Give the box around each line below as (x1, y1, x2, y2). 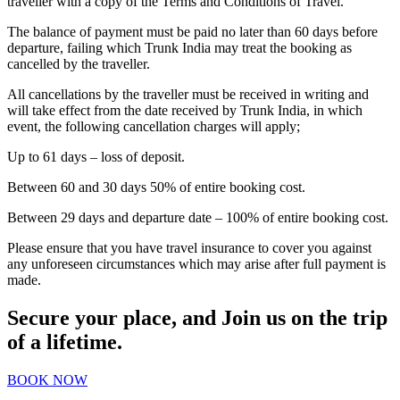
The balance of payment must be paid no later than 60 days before (7, 23, 378, 39)
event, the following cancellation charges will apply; (7, 118, 300, 134)
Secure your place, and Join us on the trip (7, 305, 387, 329)
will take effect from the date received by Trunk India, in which (7, 102, 362, 118)
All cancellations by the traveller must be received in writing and (7, 86, 369, 102)
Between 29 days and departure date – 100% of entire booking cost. (7, 209, 388, 225)
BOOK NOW (7, 371, 87, 387)
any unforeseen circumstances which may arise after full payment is (7, 255, 386, 271)
